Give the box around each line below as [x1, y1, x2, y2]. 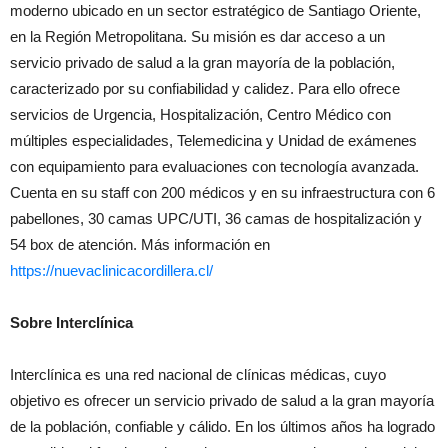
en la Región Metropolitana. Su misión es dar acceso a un [10, 27, 385, 45]
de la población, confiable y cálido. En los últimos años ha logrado [10, 417, 435, 435]
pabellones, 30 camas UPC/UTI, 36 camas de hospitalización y [10, 209, 422, 227]
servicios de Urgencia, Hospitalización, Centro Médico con [10, 105, 391, 123]
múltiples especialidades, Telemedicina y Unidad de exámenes [10, 131, 417, 149]
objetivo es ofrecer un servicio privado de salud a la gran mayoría [10, 391, 434, 409]
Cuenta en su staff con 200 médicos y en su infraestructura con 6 [10, 183, 435, 201]
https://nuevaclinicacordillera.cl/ [10, 261, 213, 279]
